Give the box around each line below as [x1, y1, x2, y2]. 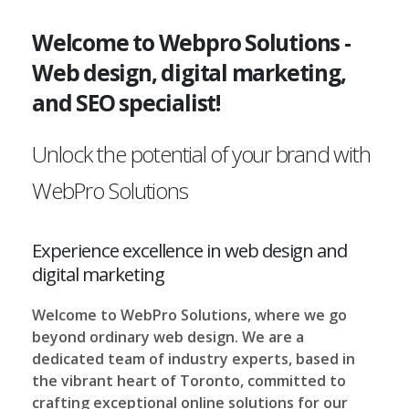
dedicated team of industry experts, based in [32, 349, 355, 369]
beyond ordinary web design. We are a [32, 327, 304, 347]
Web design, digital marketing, [32, 58, 346, 88]
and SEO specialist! [32, 88, 220, 118]
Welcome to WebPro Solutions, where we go [32, 305, 347, 325]
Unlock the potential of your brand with [32, 139, 371, 169]
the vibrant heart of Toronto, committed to [32, 371, 346, 391]
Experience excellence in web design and [32, 237, 348, 263]
